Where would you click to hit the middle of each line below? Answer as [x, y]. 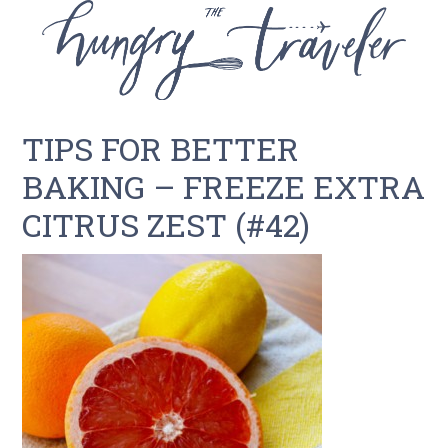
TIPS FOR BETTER [161, 148]
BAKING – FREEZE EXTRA [224, 186]
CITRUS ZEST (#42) [166, 224]
